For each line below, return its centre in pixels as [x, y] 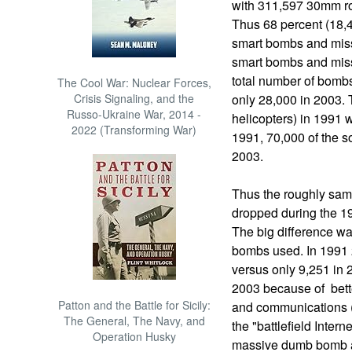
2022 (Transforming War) [134, 130]
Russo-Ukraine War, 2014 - [134, 114]
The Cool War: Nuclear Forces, [134, 82]
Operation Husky [134, 336]
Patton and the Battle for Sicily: [134, 305]
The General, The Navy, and [134, 321]
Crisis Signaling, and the [134, 98]
